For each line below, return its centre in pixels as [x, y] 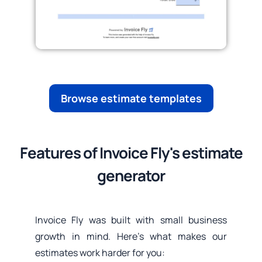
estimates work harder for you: [100, 253]
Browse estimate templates [131, 99]
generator [131, 176]
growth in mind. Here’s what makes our [131, 237]
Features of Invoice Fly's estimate [131, 153]
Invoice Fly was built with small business [131, 220]
